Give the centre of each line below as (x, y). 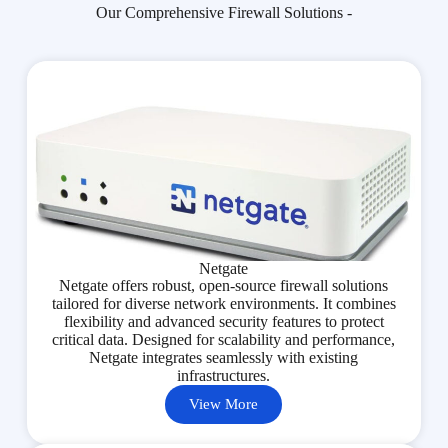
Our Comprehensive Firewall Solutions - (223, 12)
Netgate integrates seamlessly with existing (224, 357)
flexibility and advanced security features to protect (223, 321)
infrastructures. (224, 375)
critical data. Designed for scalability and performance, (224, 339)
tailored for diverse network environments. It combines (223, 303)
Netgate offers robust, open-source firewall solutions (224, 285)
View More (224, 403)
